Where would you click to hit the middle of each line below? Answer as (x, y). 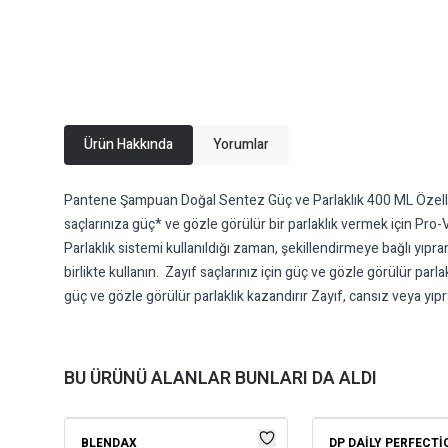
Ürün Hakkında (128, 144)
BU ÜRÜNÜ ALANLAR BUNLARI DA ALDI (220, 378)
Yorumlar (241, 144)
